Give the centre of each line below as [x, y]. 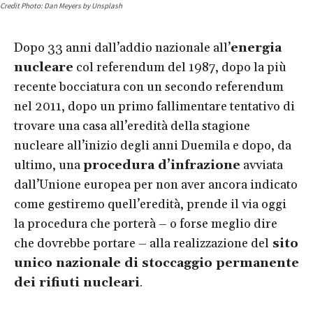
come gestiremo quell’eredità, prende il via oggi [150, 204]
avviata [262, 165]
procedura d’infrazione [162, 165]
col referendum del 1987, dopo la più [180, 67]
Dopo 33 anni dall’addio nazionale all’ [122, 48]
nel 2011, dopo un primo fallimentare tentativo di [154, 106]
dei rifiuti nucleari [77, 282]
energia [256, 48]
